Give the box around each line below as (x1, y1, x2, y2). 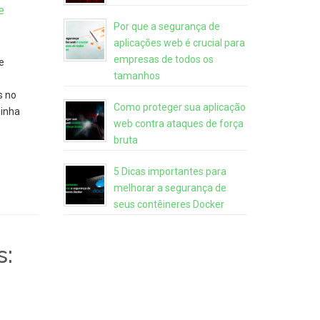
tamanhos (113, 70, 160, 81)
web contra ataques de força (113, 118, 244, 129)
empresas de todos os (113, 54, 214, 65)
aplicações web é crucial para (113, 37, 245, 49)
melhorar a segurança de (113, 182, 226, 194)
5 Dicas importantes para (113, 166, 226, 177)
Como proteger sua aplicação (113, 101, 246, 113)
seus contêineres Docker (113, 199, 224, 210)
